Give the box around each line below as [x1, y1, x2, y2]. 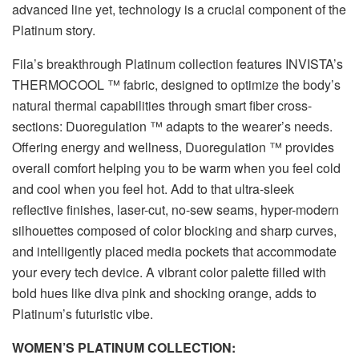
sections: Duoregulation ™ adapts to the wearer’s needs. [12, 117, 333, 136]
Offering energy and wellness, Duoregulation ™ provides [12, 138, 334, 157]
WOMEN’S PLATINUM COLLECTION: [12, 338, 236, 357]
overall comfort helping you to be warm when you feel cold [12, 159, 341, 178]
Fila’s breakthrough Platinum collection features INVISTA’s [12, 54, 343, 74]
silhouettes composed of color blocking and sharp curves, [12, 221, 337, 240]
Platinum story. [12, 21, 95, 40]
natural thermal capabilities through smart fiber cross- [12, 96, 312, 115]
